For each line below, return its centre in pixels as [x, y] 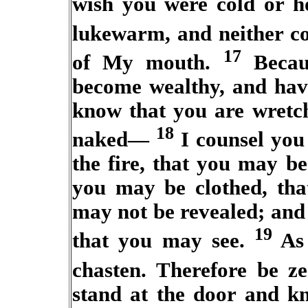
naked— [114, 140]
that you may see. [163, 241]
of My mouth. [148, 62]
